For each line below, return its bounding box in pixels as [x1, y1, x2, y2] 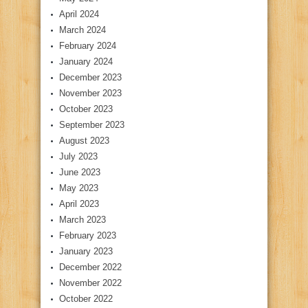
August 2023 [59, 135, 109, 146]
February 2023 [59, 230, 116, 241]
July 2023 [59, 151, 98, 162]
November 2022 [59, 278, 122, 289]
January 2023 [59, 246, 113, 257]
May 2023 [59, 183, 98, 194]
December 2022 [59, 262, 122, 273]
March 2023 [59, 214, 106, 225]
